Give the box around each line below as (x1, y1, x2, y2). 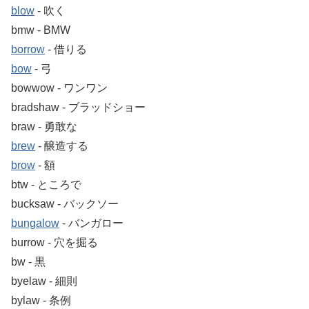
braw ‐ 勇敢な (11, 120, 77, 132)
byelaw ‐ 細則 (11, 275, 77, 287)
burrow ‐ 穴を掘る (11, 236, 98, 248)
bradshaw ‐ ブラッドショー (11, 101, 146, 113)
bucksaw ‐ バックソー (11, 197, 119, 210)
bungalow (11, 217, 59, 229)
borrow (11, 43, 45, 55)
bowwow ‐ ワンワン (11, 81, 108, 94)
